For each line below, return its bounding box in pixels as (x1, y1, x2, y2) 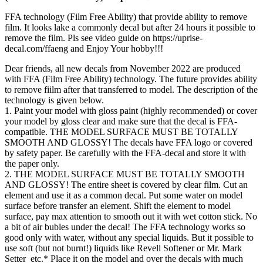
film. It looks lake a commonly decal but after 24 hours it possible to (5, 22, 255, 33)
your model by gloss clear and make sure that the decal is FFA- (5, 116, 237, 127)
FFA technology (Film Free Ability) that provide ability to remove (5, 12, 247, 22)
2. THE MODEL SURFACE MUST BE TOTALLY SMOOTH (5, 169, 245, 180)
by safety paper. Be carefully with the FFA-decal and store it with (5, 148, 246, 159)
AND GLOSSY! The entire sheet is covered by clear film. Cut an (5, 180, 248, 190)
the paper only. (5, 159, 59, 169)
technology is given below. (5, 95, 104, 106)
